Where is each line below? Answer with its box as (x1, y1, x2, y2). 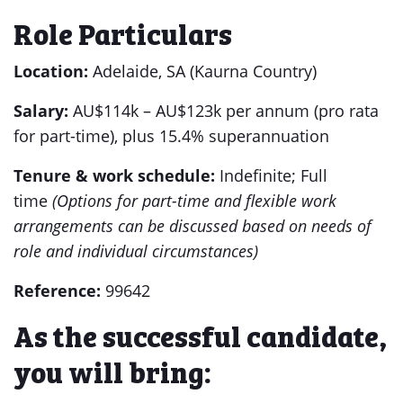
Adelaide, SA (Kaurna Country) (88, 60, 317, 82)
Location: (13, 60, 88, 82)
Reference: (13, 280, 105, 301)
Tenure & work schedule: (13, 165, 215, 186)
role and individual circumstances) (13, 240, 258, 262)
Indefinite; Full (215, 165, 327, 186)
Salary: (13, 100, 68, 121)
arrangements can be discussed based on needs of (13, 215, 372, 237)
